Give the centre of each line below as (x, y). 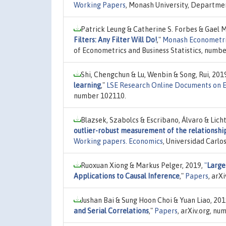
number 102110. (100, 96)
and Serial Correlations (111, 211)
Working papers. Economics (118, 141)
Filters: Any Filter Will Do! (115, 40)
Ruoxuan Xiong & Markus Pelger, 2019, (143, 165)
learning (87, 85)
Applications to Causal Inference (127, 176)
